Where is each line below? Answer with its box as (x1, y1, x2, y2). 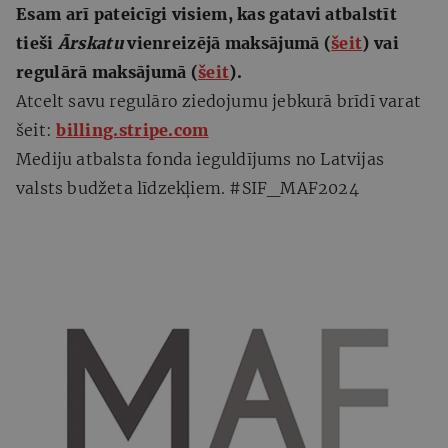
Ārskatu (57, 32, 123, 53)
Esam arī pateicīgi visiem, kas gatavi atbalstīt (16, 3, 398, 24)
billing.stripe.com (56, 119, 209, 140)
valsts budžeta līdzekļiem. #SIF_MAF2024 (16, 177, 359, 198)
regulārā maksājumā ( (16, 61, 199, 82)
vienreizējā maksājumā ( (122, 32, 332, 53)
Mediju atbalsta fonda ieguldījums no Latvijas (16, 148, 385, 169)
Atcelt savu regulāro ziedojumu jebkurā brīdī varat (16, 90, 422, 111)
